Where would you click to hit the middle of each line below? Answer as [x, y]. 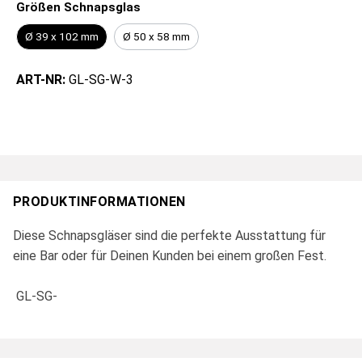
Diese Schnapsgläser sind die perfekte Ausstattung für [169, 236]
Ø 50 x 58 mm [156, 37]
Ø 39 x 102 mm [62, 37]
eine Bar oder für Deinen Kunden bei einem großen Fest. [170, 256]
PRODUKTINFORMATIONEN [99, 202]
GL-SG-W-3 [101, 80]
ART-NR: [42, 80]
